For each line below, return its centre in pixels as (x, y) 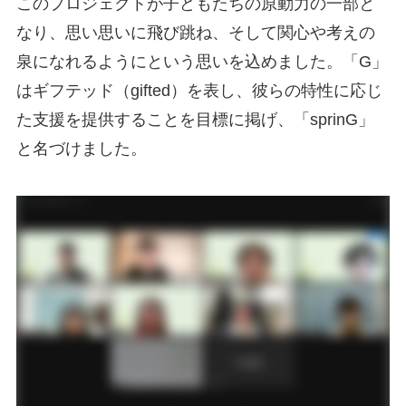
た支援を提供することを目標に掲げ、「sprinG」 (195, 120)
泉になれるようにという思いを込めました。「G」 (202, 62)
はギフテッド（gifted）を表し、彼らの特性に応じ (199, 91)
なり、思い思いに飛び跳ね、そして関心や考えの (195, 33)
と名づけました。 (81, 149)
